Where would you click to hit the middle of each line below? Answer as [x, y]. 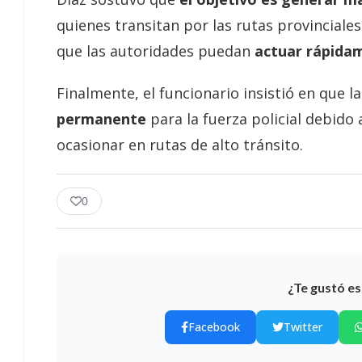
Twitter [303, 326]
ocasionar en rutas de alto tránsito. [180, 144]
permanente [101, 118]
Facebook [214, 326]
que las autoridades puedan [154, 51]
